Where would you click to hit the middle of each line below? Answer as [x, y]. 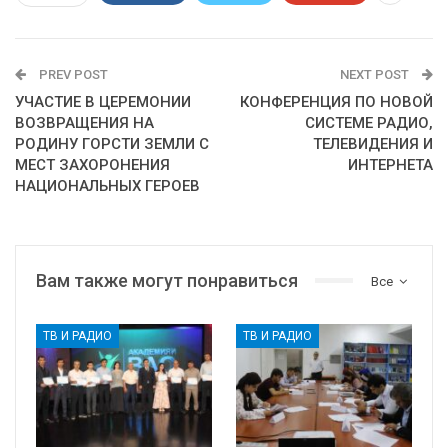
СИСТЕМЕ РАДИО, [369, 122]
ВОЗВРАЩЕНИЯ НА [84, 122]
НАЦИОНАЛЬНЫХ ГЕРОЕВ [107, 185]
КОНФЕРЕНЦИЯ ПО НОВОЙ [336, 101]
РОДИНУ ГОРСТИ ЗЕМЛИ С [112, 143]
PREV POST [72, 74]
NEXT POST [376, 74]
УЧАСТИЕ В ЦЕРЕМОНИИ [103, 101]
